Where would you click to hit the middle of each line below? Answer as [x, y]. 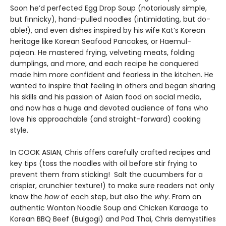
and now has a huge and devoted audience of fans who [109, 108]
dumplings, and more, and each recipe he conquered [104, 64]
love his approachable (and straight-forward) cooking [105, 119]
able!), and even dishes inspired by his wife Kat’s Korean [108, 31]
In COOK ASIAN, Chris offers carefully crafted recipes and [110, 153]
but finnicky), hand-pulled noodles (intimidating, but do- [110, 19]
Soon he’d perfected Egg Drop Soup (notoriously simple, [108, 8]
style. [22, 130]
